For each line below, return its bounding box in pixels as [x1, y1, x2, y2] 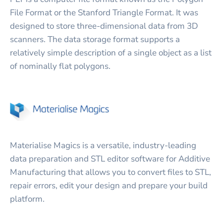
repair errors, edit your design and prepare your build [10, 179, 208, 191]
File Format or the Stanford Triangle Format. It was [10, 6, 198, 18]
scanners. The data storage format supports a [10, 33, 180, 45]
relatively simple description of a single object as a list [10, 47, 212, 58]
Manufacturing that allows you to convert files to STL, [10, 166, 211, 178]
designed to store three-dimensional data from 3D [10, 20, 198, 32]
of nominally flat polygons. [10, 60, 111, 72]
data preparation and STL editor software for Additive [10, 153, 210, 165]
